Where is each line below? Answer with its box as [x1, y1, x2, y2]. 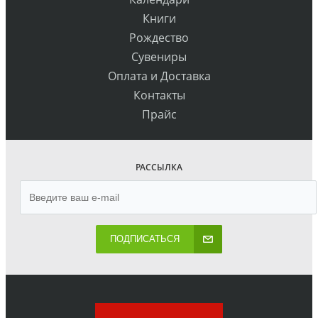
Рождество [129, 30, 189, 46]
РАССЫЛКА [136, 161, 182, 174]
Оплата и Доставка [107, 68, 211, 84]
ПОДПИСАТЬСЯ [110, 234, 180, 245]
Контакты [133, 87, 185, 104]
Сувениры [131, 49, 187, 65]
